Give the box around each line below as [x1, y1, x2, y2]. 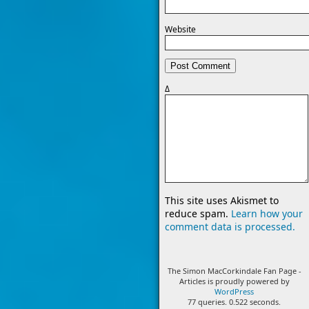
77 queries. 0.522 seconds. [188, 296, 281, 307]
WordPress [215, 286, 255, 297]
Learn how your [231, 206, 303, 220]
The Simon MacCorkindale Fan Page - [167, 265, 301, 276]
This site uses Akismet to [165, 193, 279, 207]
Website [165, 23, 196, 35]
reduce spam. [165, 206, 231, 220]
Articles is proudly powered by [179, 275, 290, 286]
